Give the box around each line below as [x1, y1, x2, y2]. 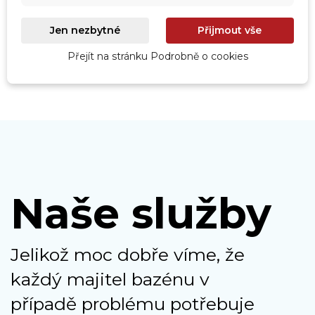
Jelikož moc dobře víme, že [11, 244, 245, 266]
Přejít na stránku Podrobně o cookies [67, 49, 248, 63]
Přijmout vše [198, 23, 262, 37]
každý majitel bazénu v [11, 269, 210, 290]
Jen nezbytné [50, 23, 121, 37]
